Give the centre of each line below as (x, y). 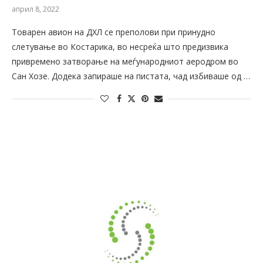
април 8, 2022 (36, 9)
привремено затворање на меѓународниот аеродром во (125, 62)
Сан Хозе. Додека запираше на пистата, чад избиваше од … (131, 76)
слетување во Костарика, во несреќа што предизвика (120, 47)
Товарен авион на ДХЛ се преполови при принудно (114, 32)
